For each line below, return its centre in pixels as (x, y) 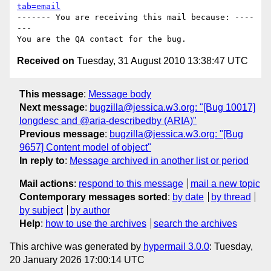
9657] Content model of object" (85, 147)
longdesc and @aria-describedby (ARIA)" (108, 120)
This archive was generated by (77, 246)
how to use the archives (96, 223)
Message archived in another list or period (159, 160)
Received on (46, 61)
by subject (41, 210)
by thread (231, 197)
